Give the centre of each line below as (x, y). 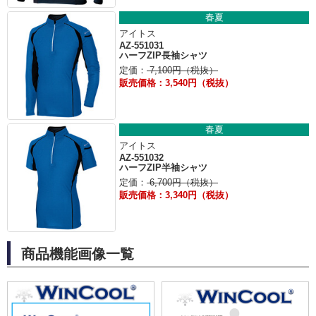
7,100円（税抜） (182, 70)
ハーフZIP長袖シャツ (163, 55)
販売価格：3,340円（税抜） (176, 195)
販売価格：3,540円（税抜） (176, 83)
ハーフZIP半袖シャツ (163, 167)
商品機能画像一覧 (78, 254)
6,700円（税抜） (182, 182)
